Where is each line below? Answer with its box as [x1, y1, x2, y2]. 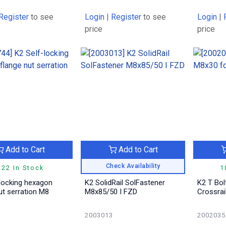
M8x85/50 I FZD [84, 187, 137, 196]
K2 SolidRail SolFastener [84, 178, 165, 187]
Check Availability [105, 161, 160, 169]
